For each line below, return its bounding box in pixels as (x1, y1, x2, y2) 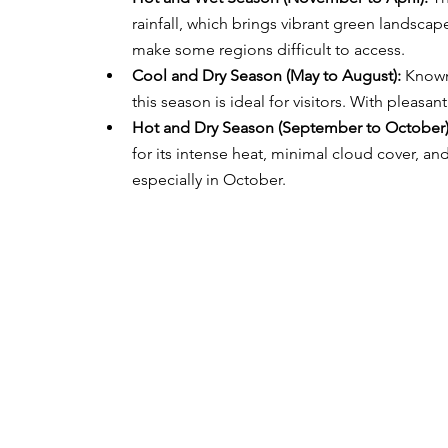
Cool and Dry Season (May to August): (132, 66, 401, 85)
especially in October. (132, 170, 286, 189)
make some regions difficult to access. (132, 40, 405, 59)
